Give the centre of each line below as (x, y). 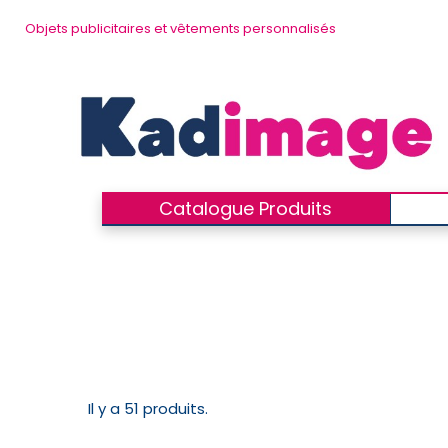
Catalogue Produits (245, 209)
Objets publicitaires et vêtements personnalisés (180, 28)
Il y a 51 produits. (148, 409)
